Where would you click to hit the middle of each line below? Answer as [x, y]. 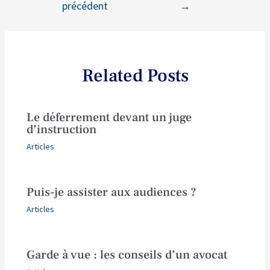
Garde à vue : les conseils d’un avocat [127, 255]
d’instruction [62, 130]
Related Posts [135, 76]
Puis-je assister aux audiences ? [112, 193]
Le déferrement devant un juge [109, 118]
